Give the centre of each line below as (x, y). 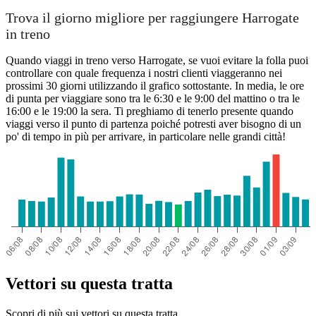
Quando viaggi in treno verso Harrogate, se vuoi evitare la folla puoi (157, 61)
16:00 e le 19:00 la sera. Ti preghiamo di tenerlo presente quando (150, 111)
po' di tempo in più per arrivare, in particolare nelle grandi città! (146, 137)
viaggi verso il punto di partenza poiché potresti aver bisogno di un (153, 124)
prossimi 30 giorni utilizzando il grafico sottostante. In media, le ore (155, 86)
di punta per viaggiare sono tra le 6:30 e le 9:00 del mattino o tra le (153, 99)
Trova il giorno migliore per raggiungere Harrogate (152, 18)
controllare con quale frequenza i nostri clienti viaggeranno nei (144, 73)
